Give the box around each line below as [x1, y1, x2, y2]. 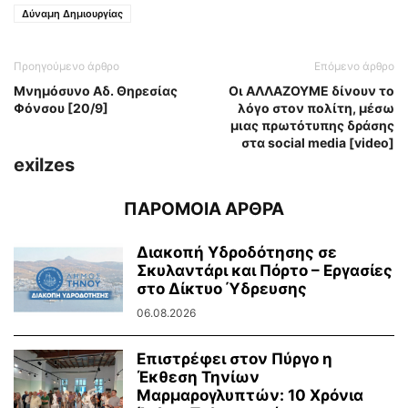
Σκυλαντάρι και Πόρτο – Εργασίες [137, 261, 393, 280]
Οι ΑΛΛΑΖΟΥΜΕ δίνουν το [229, 83, 394, 99]
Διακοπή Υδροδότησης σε [137, 243, 337, 262]
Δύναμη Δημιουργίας [22, 7, 123, 21]
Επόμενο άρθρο [314, 59, 394, 74]
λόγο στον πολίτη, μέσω [238, 100, 394, 117]
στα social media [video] [241, 135, 394, 151]
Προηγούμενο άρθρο [14, 59, 119, 74]
